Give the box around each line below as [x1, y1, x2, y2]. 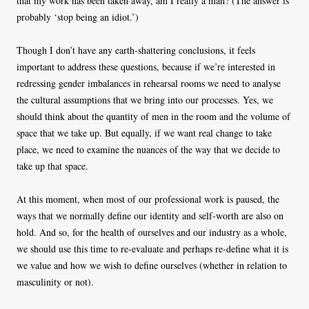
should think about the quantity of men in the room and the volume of [17, 110, 290, 123]
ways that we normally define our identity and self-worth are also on [17, 209, 283, 223]
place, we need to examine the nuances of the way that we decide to [17, 143, 280, 157]
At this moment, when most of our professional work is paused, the [17, 192, 279, 206]
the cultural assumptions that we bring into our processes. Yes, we [17, 93, 273, 107]
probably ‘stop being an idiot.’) [17, 10, 139, 24]
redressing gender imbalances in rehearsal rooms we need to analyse [17, 77, 281, 90]
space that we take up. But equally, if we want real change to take [17, 126, 272, 140]
